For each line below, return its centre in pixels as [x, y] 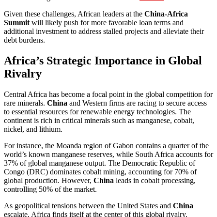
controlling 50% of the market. [50, 189]
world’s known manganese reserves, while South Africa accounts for [108, 154]
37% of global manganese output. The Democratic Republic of [100, 163]
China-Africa [166, 14]
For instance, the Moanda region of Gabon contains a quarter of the [106, 145]
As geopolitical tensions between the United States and [88, 205]
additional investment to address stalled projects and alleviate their [104, 31]
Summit [17, 22]
